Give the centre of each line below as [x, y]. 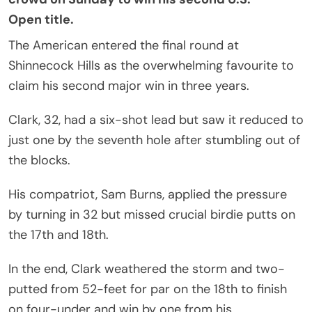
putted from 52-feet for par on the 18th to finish [148, 289]
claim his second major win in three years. [131, 85]
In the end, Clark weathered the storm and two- [147, 268]
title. [58, 19]
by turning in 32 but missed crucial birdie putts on [152, 214]
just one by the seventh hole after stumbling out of [154, 140]
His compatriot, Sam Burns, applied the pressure [148, 194]
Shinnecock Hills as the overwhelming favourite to [151, 65]
